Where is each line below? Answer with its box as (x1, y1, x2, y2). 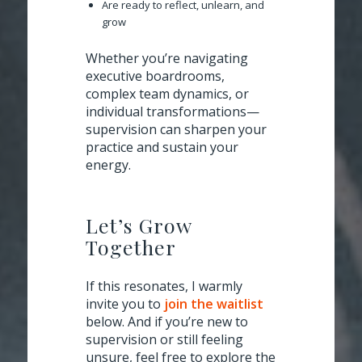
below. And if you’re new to (86, 312, 248, 330)
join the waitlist (164, 294, 263, 313)
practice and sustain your (86, 137, 238, 156)
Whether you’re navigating (86, 48, 248, 67)
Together (86, 233, 176, 260)
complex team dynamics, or (86, 84, 249, 103)
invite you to (86, 294, 164, 313)
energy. (86, 155, 131, 174)
